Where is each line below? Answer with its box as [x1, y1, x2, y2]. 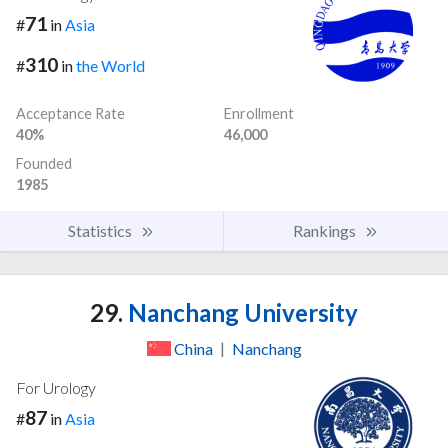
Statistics [68, 220, 135, 240]
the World [76, 55, 145, 75]
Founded [16, 154, 72, 172]
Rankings [293, 220, 359, 240]
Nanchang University [123, 297, 358, 327]
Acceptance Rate [16, 104, 125, 122]
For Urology [16, 378, 96, 398]
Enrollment [224, 104, 294, 122]
